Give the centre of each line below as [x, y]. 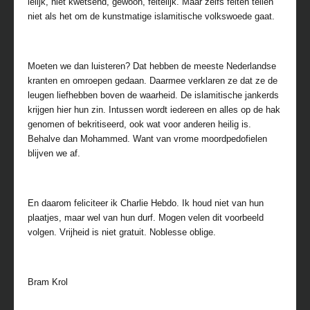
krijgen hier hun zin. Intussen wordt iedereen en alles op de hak [154, 110]
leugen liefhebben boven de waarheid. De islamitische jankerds [153, 95]
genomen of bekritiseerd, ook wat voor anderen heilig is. [139, 124]
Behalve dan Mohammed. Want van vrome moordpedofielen [147, 139]
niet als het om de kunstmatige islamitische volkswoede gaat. [151, 16]
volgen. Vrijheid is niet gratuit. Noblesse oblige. [122, 232]
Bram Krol [48, 282]
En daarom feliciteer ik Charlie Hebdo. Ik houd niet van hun [146, 203]
